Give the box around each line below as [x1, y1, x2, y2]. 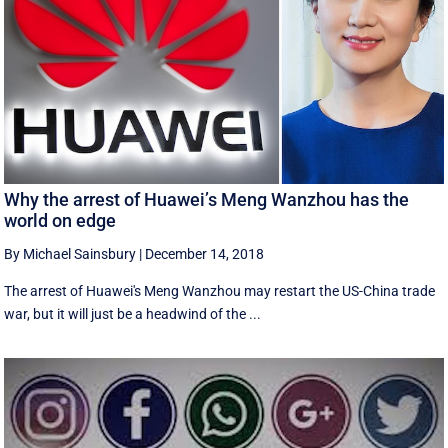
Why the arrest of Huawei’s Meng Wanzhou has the [4, 189, 410, 211]
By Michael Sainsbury [4, 246, 137, 263]
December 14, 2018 [145, 246, 265, 263]
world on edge [4, 210, 117, 232]
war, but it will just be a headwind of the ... [4, 306, 262, 323]
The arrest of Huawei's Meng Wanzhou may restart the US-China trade [4, 283, 436, 300]
